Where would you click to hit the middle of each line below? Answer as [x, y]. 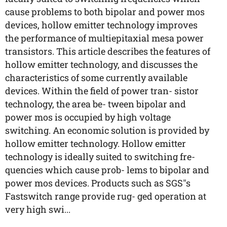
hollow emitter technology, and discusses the [101, 64]
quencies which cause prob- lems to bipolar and [107, 170]
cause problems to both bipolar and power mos [105, 12]
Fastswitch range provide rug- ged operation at [106, 196]
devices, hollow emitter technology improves [101, 25]
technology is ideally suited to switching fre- [100, 157]
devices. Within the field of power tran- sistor [102, 91]
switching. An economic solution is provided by [107, 130]
